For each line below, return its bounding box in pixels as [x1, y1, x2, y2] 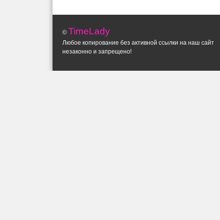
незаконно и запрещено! [62, 48, 132, 55]
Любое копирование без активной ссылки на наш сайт [62, 39, 214, 46]
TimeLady [68, 26, 110, 36]
